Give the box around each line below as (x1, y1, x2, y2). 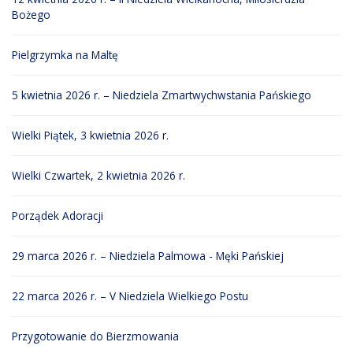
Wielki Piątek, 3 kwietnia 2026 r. (12, 128, 169, 143)
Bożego (12, 7, 50, 23)
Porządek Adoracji (12, 208, 103, 224)
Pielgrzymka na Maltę (12, 47, 118, 63)
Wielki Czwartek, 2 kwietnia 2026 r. (12, 168, 185, 184)
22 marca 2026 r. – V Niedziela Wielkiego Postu (12, 288, 248, 304)
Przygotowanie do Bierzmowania (12, 329, 179, 344)
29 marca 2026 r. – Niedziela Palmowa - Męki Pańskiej (12, 248, 284, 264)
